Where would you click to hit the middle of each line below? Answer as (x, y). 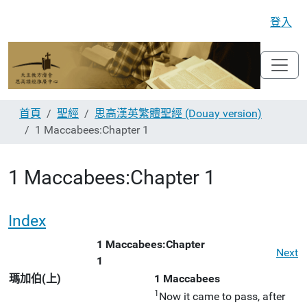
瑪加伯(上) (35, 278)
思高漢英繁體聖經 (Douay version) (178, 113)
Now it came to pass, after (222, 296)
